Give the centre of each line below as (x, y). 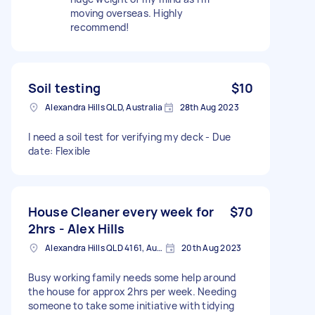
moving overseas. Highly (127, 13)
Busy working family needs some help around (132, 277)
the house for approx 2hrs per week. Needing (132, 291)
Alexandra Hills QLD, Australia (104, 107)
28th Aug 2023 (209, 107)
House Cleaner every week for (121, 211)
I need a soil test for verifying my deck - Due (130, 136)
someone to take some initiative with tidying (131, 305)
